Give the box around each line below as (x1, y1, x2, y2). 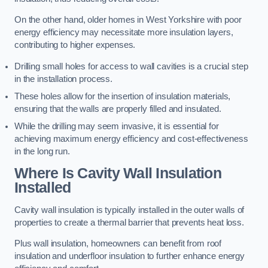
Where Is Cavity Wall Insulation (14, 165, 221, 182)
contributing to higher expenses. (14, 40, 136, 50)
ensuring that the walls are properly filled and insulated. (14, 103, 221, 114)
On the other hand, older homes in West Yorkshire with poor (14, 15, 242, 25)
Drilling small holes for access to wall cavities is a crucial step (14, 61, 248, 71)
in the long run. (14, 146, 70, 156)
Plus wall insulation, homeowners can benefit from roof (14, 239, 222, 249)
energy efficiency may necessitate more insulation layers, (14, 28, 233, 38)
